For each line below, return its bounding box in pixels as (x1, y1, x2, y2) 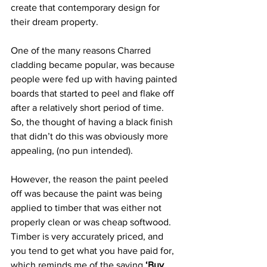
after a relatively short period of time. (11, 103, 166, 113)
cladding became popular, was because (11, 60, 177, 70)
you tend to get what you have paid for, (11, 246, 176, 256)
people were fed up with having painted (11, 74, 179, 84)
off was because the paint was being (11, 188, 164, 198)
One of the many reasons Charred (11, 45, 153, 55)
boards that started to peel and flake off (11, 88, 176, 98)
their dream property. (11, 17, 103, 27)
